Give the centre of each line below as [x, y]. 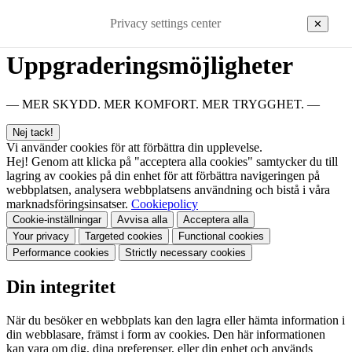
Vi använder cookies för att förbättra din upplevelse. [134, 147]
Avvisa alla [142, 219]
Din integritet [61, 286]
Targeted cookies [124, 236]
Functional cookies [221, 236]
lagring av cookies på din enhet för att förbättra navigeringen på [163, 175]
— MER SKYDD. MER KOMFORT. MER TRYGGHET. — [163, 104]
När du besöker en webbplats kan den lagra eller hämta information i [176, 320]
